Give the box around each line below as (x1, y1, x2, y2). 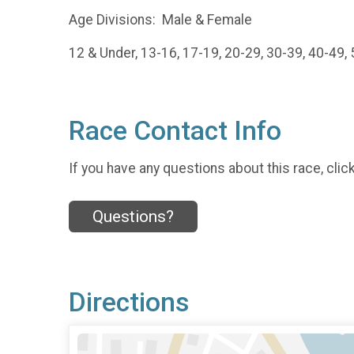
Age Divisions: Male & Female (69, 11, 252, 28)
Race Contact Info (69, 115, 281, 146)
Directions (69, 286, 189, 318)
